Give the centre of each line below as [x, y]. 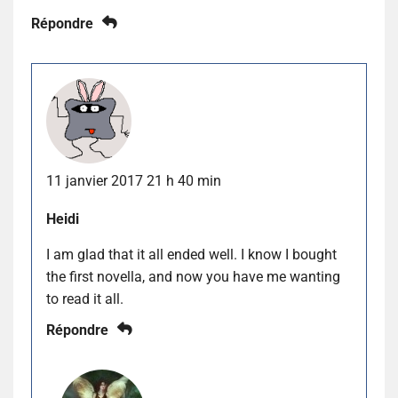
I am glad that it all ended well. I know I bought [191, 254]
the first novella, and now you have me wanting [193, 276]
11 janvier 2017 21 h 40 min [134, 180]
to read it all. [85, 298]
